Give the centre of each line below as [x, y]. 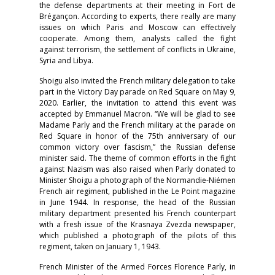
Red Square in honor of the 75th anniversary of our [137, 136]
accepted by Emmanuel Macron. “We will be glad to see [137, 114]
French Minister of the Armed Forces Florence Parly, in [137, 267]
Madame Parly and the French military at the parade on [137, 125]
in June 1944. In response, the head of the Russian [137, 203]
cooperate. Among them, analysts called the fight [137, 39]
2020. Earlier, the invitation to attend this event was [137, 103]
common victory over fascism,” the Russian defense [137, 147]
